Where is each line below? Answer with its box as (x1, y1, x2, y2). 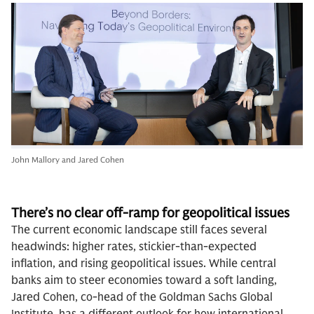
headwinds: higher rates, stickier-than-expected (11, 240, 257, 254)
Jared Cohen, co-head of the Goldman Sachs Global (11, 290, 273, 304)
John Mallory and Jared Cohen (11, 154, 124, 165)
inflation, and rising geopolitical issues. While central (11, 257, 276, 271)
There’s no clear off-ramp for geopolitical (11, 205, 254, 221)
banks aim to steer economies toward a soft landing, (11, 273, 277, 287)
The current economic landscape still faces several (11, 223, 267, 237)
